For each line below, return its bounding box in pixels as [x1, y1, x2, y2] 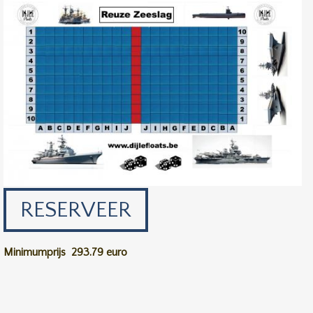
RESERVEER [20, 197, 132, 222]
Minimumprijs [3, 245, 66, 259]
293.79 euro [71, 245, 128, 259]
